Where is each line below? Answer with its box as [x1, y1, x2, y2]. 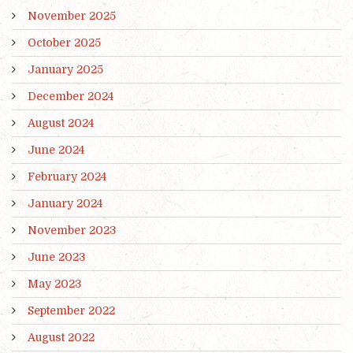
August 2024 [28, 116, 94, 129]
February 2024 [28, 169, 106, 183]
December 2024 [28, 89, 113, 102]
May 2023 [28, 277, 81, 290]
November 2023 [28, 223, 116, 236]
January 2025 [28, 62, 103, 76]
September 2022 [28, 303, 115, 317]
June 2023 [28, 250, 85, 263]
